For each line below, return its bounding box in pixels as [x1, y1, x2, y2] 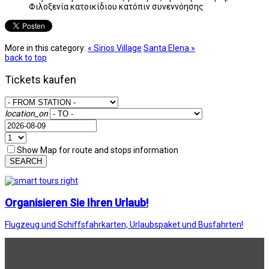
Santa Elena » [144, 43, 195, 53]
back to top [5, 52, 47, 62]
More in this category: [5, 43, 86, 53]
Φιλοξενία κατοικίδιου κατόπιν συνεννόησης [29, 1, 204, 11]
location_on [5, 108, 48, 118]
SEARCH [10, 156, 42, 166]
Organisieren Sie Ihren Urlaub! [5, 196, 148, 209]
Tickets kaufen [5, 73, 76, 86]
